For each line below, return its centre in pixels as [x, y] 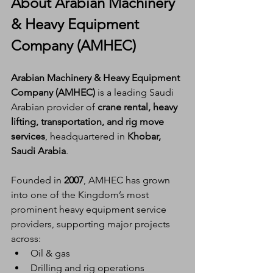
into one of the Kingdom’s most [81, 194]
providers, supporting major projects [92, 224]
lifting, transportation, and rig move [89, 121]
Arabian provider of [54, 107]
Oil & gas [50, 253]
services [28, 136]
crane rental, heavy [139, 107]
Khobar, [145, 136]
